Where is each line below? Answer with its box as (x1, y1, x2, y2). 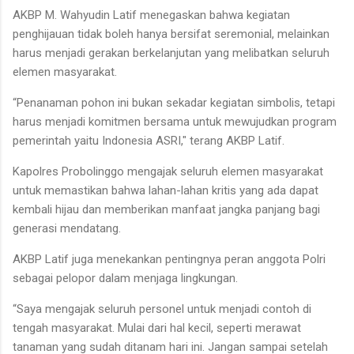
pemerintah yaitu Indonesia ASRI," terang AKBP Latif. (13, 133, 284, 148)
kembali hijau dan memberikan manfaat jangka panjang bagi (13, 201, 320, 217)
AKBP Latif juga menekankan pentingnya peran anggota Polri (13, 251, 326, 266)
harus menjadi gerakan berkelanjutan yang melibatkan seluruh (13, 45, 330, 60)
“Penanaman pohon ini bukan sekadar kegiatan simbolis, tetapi (13, 95, 335, 110)
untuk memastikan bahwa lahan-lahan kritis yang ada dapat (13, 183, 318, 198)
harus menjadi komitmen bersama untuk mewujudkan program (13, 114, 337, 129)
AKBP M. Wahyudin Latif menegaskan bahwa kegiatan (13, 7, 290, 22)
